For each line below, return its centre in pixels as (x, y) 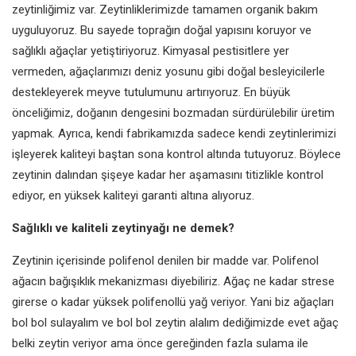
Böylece (320, 154)
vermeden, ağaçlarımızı (73, 71)
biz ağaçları (304, 302)
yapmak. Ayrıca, (54, 133)
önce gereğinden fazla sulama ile (222, 343)
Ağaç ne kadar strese (279, 281)
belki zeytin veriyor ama (74, 343)
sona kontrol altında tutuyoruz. (219, 154)
